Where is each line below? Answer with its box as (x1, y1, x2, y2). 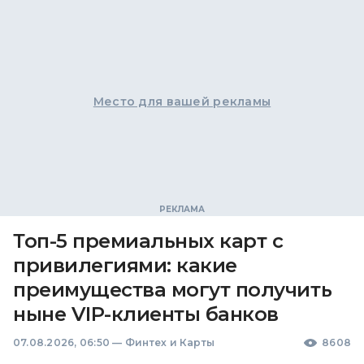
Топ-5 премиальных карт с (13, 229, 284, 253)
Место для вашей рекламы (93, 94, 271, 109)
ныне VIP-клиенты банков (13, 302, 279, 326)
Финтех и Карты (124, 336, 215, 349)
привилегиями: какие (13, 253, 237, 277)
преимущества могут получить (13, 278, 332, 301)
